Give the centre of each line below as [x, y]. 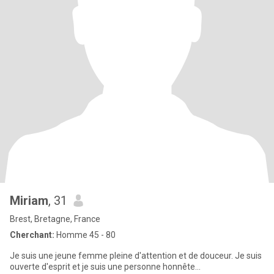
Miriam [29, 201]
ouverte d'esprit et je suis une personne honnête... [105, 267]
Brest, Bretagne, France [55, 219]
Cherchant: [32, 235]
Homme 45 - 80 [85, 235]
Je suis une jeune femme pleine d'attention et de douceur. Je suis [136, 256]
